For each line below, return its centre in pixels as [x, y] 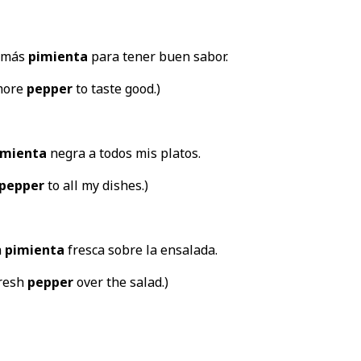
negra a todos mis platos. [123, 153]
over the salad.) [120, 282]
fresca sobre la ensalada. [141, 249]
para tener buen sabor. [158, 56]
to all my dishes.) [96, 185]
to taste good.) [116, 88]
